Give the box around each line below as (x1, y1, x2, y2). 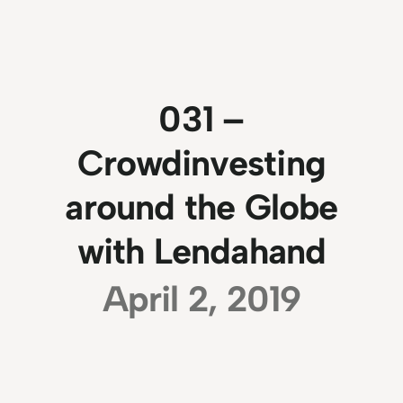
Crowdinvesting (77, 141, 326, 185)
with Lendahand (76, 229, 327, 273)
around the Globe (65, 185, 338, 229)
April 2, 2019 (102, 277, 301, 321)
